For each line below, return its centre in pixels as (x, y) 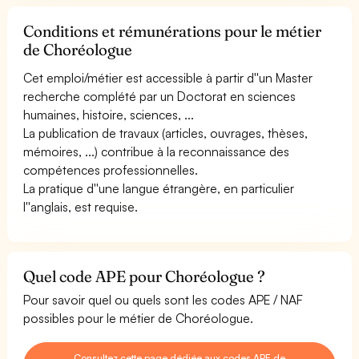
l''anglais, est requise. (81, 206)
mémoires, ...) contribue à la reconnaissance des (157, 151)
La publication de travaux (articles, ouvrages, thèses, (166, 133)
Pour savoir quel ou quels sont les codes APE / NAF (163, 299)
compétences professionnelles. (111, 169)
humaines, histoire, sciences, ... (109, 114)
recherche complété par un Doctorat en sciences (160, 96)
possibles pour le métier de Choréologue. (139, 318)
